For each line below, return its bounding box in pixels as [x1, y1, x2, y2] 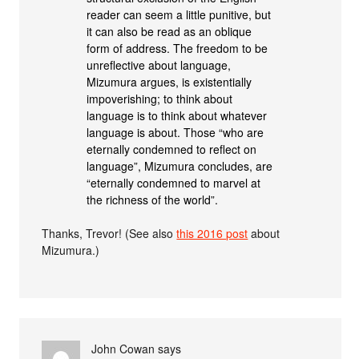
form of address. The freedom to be [87, 39, 268, 56]
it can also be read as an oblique [87, 22, 252, 39]
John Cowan [91, 340, 155, 357]
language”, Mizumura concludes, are [87, 157, 273, 174]
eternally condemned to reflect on [87, 140, 257, 157]
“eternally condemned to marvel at [87, 174, 261, 191]
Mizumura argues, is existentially [87, 73, 252, 90]
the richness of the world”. [87, 191, 219, 208]
